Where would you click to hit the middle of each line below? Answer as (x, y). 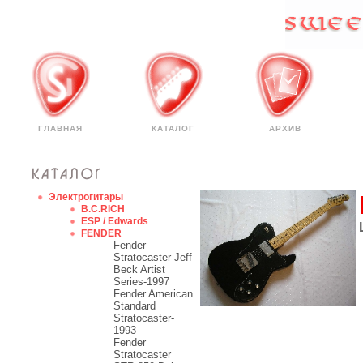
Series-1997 (141, 282)
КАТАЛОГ (173, 128)
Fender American (153, 294)
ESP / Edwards (115, 221)
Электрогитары (86, 197)
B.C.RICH (103, 209)
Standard (135, 306)
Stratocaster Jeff (153, 257)
